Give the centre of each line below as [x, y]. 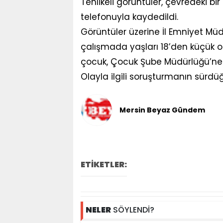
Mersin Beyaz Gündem [162, 110]
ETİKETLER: [104, 165]
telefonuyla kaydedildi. [129, 17]
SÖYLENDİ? [133, 210]
